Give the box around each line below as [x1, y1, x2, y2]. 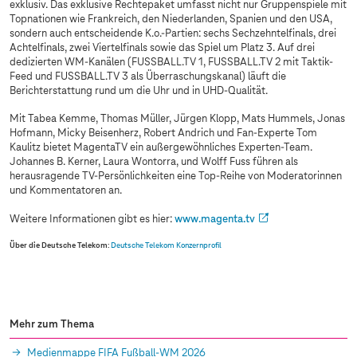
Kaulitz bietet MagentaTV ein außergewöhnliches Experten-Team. [10, 142, 312, 154]
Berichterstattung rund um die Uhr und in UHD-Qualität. [10, 85, 268, 97]
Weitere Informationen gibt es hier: [10, 214, 175, 226]
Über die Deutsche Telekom [10, 241, 108, 250]
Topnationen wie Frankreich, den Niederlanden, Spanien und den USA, [10, 14, 332, 25]
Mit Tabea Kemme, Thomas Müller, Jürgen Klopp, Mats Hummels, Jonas [10, 113, 345, 125]
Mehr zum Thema [10, 319, 94, 331]
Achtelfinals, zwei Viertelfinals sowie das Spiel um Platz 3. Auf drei [10, 42, 315, 54]
